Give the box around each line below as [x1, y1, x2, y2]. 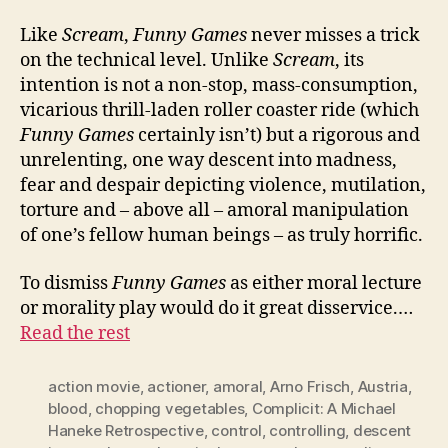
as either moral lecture [226, 271, 422, 295]
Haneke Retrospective [48, 420, 204, 440]
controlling [269, 420, 346, 440]
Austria [357, 376, 408, 396]
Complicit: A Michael [251, 398, 396, 418]
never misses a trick [247, 24, 420, 48]
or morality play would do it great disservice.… [20, 296, 413, 320]
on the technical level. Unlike [20, 49, 273, 73]
